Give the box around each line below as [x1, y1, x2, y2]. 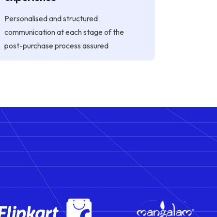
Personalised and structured [4, 14, 98, 23]
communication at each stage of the [4, 27, 124, 37]
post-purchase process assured [4, 41, 108, 50]
